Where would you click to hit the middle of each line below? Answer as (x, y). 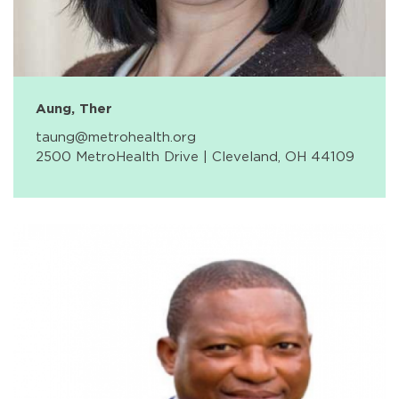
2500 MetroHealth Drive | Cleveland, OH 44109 (195, 156)
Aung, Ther (74, 108)
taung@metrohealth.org (116, 137)
